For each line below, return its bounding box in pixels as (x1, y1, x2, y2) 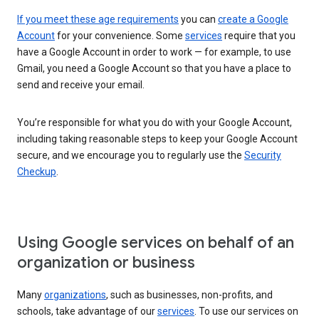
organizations (44, 289, 106, 301)
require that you (222, 30, 296, 42)
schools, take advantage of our (17, 305, 157, 318)
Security (244, 150, 281, 162)
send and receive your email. (17, 79, 145, 91)
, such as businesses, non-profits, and (106, 289, 273, 301)
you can (179, 14, 218, 26)
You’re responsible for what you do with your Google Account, (17, 117, 292, 129)
